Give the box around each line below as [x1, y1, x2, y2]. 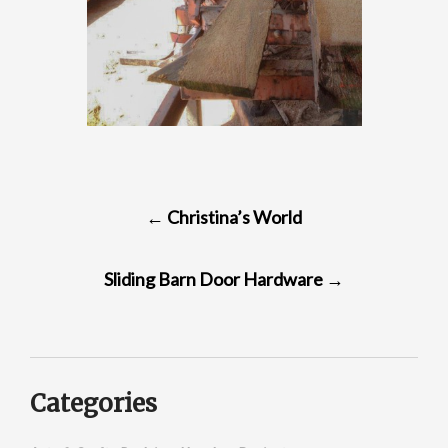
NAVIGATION [44, 219, 191, 249]
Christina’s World [164, 205, 302, 228]
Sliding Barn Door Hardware [104, 267, 326, 290]
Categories [30, 387, 157, 419]
